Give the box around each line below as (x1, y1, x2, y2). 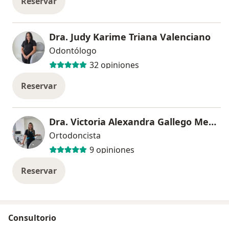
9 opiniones (89, 144, 134, 156)
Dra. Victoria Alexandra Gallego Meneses (209, 115, 216, 128)
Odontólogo (49, 44, 97, 56)
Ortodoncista (49, 129, 101, 141)
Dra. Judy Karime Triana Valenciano (49, 30, 211, 43)
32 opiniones (89, 59, 139, 71)
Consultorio (8, 212, 56, 223)
